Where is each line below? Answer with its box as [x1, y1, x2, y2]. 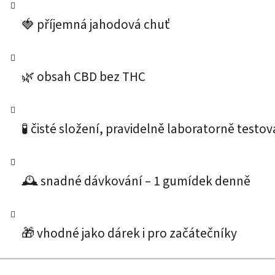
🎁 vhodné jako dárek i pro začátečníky [21, 224, 237, 244]
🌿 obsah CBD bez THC [21, 68, 145, 87]
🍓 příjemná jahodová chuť [21, 15, 169, 35]
